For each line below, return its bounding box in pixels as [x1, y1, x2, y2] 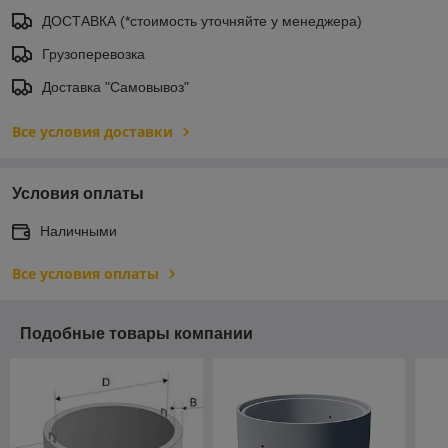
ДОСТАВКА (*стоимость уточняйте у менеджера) [42, 12, 362, 29]
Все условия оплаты [12, 263, 159, 283]
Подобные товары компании [20, 324, 253, 342]
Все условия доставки [12, 121, 173, 141]
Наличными [40, 222, 117, 239]
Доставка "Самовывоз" [42, 78, 189, 95]
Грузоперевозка [42, 45, 145, 62]
